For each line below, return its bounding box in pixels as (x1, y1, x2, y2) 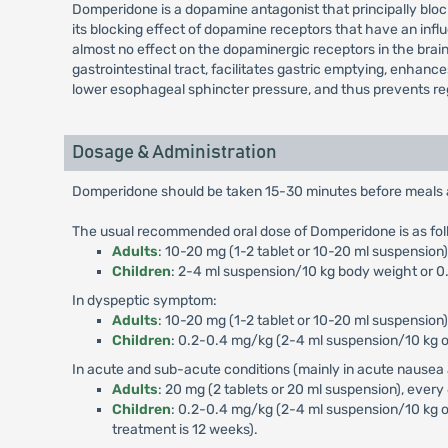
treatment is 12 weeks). (111, 421, 258, 438)
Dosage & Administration (71, 143, 277, 162)
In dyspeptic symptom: (71, 292, 217, 309)
